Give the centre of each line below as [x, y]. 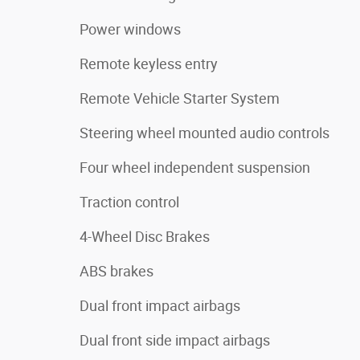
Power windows [130, 29]
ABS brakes [117, 271]
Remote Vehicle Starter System [180, 98]
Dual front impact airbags [160, 306]
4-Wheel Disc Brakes [145, 237]
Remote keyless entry [149, 64]
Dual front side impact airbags [175, 340]
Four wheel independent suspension [195, 168]
